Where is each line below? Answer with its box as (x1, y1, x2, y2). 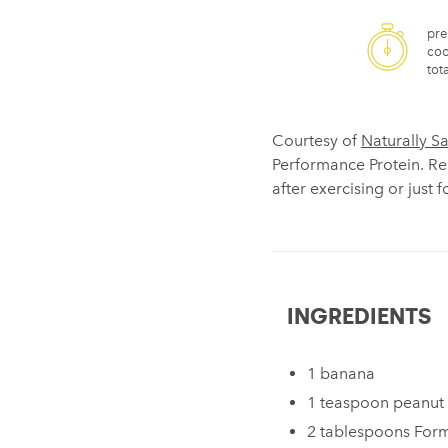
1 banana (307, 364, 375, 383)
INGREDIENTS (287, 303, 431, 330)
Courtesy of (272, 131, 361, 150)
